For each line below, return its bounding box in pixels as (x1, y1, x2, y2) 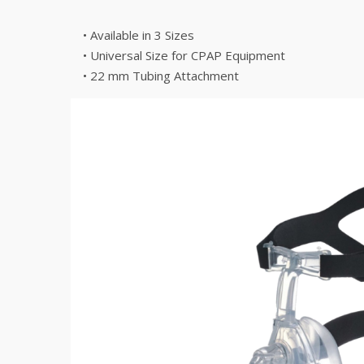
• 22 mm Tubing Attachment (83, 67, 239, 84)
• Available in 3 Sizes (83, 27, 194, 43)
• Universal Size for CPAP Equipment (83, 47, 285, 63)
